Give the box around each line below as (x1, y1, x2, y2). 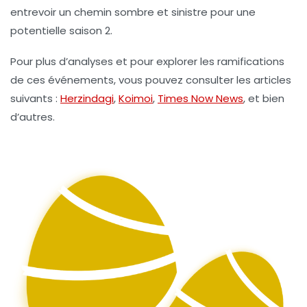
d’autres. (10, 109, 55, 124)
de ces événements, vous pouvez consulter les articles (10, 72, 291, 87)
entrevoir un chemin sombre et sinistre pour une (10, 4, 256, 19)
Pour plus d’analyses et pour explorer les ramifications (10, 53, 284, 69)
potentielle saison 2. (10, 23, 112, 38)
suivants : (10, 90, 60, 106)
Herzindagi (60, 90, 114, 106)
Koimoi (119, 90, 153, 106)
